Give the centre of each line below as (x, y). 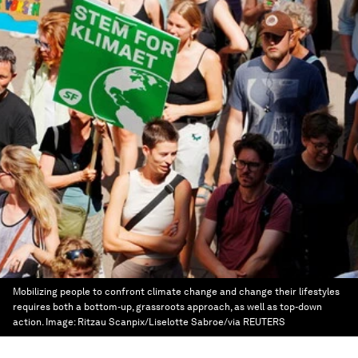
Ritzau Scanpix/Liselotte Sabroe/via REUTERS (181, 322)
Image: (62, 322)
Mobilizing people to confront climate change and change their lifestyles (176, 292)
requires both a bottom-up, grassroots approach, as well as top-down (167, 307)
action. (28, 322)
